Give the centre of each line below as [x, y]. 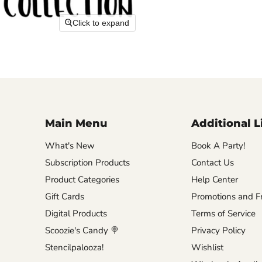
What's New [70, 146]
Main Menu [76, 124]
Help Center [214, 180]
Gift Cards [64, 197]
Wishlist [207, 248]
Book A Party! [218, 146]
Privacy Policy [218, 231]
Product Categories [82, 180]
